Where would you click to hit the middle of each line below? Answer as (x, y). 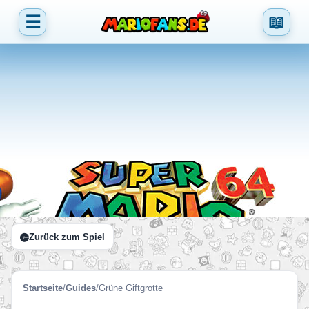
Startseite (43, 288)
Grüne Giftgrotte (131, 288)
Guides (81, 288)
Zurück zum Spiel (67, 237)
